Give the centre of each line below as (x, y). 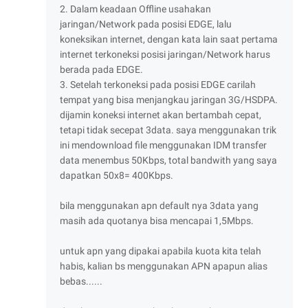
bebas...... (81, 281)
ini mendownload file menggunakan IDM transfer (163, 145)
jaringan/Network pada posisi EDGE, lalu (146, 24)
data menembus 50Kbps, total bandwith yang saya (168, 160)
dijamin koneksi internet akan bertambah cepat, (161, 114)
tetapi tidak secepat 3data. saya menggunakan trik (168, 130)
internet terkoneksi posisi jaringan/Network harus (165, 54)
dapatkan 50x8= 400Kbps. (117, 175)
